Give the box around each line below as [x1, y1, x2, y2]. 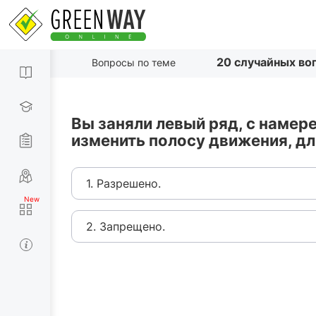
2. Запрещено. [86, 219, 165, 233]
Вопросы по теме [91, 56, 176, 68]
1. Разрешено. [86, 176, 161, 190]
